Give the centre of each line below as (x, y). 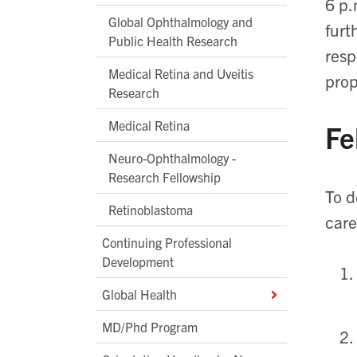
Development (138, 261)
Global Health (139, 294)
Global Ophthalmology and (180, 21)
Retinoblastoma (151, 209)
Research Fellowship (165, 177)
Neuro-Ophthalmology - (172, 157)
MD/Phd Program (150, 326)
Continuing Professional (167, 242)
